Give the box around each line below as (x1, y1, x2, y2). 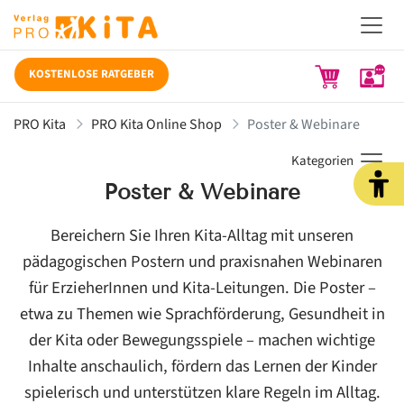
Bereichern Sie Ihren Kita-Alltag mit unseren (50, 223, 353, 247)
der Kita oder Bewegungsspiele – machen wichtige (29, 327, 375, 352)
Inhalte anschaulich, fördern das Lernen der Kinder (27, 353, 377, 378)
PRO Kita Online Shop (91, 114, 222, 134)
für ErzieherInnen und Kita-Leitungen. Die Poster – (28, 275, 376, 299)
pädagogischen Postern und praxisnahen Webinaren (22, 249, 382, 273)
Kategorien (291, 151, 353, 170)
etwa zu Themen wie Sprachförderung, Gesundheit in (19, 301, 385, 326)
